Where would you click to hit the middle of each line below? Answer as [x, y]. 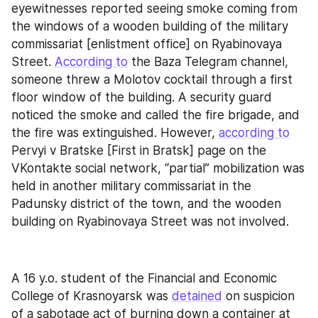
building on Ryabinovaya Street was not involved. [150, 221]
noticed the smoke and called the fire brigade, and [155, 115]
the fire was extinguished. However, [115, 132]
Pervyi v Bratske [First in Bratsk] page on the [139, 150]
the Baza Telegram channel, [208, 61]
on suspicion [258, 296]
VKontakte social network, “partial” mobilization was [158, 168]
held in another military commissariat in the [131, 186]
